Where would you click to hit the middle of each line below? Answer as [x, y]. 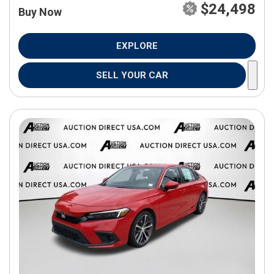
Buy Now [40, 12]
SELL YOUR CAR [132, 75]
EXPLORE [137, 46]
